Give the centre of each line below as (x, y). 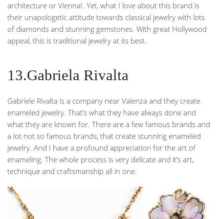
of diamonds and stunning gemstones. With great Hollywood (107, 29)
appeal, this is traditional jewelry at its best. (77, 40)
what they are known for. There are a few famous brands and (109, 124)
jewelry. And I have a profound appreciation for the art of (101, 147)
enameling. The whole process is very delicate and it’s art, (100, 159)
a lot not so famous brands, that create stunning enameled (104, 136)
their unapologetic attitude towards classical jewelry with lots (106, 17)
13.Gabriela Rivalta (68, 75)
